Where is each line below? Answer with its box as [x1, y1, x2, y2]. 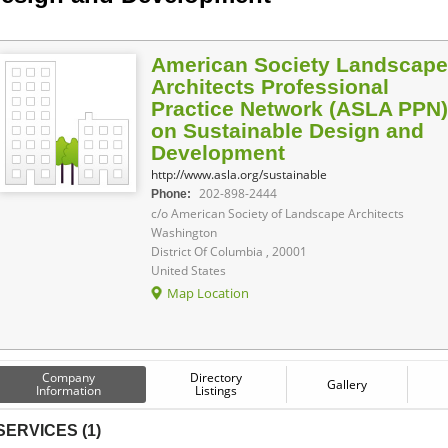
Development [151, 140, 285, 164]
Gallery [327, 375, 367, 393]
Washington [151, 223, 217, 241]
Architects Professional [151, 74, 389, 98]
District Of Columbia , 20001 [151, 242, 307, 260]
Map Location [167, 283, 249, 302]
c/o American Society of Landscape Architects [151, 204, 404, 222]
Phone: [151, 186, 191, 201]
